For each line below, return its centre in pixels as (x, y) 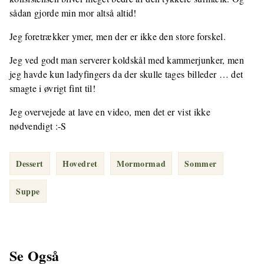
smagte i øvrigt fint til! (53, 88)
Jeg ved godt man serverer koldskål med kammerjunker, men (127, 60)
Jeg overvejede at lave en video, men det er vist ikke (110, 112)
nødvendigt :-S (38, 126)
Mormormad (141, 164)
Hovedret (80, 164)
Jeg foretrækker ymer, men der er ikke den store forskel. (118, 37)
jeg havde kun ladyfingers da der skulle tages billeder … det (126, 74)
